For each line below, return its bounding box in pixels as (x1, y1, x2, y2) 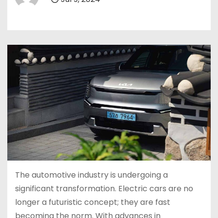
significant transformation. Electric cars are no (15, 183, 193, 195)
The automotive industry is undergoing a (15, 169, 168, 181)
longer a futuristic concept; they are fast (15, 197, 170, 208)
